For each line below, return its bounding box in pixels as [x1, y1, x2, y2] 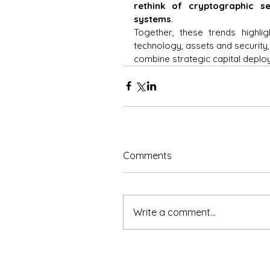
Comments [123, 149, 172, 162]
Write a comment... [133, 206, 216, 218]
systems [134, 13, 171, 25]
